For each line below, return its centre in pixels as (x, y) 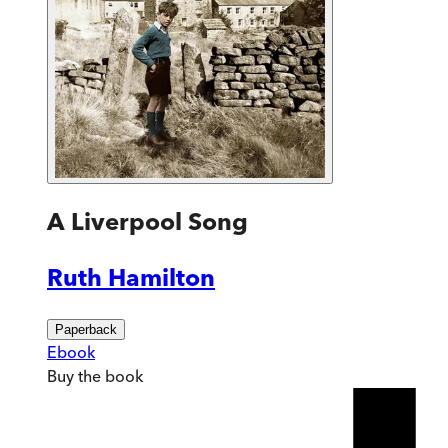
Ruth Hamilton (131, 277)
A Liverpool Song (147, 221)
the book (108, 375)
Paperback (86, 329)
